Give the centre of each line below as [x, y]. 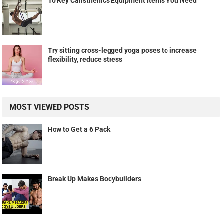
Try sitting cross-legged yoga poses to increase [122, 50]
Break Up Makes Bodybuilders [95, 179]
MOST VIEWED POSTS [50, 107]
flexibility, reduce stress [85, 60]
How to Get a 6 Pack [79, 130]
